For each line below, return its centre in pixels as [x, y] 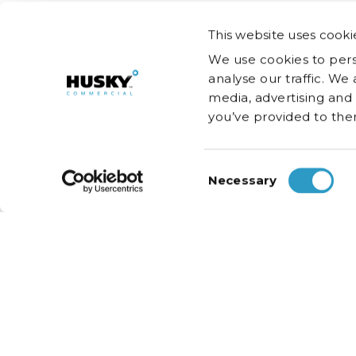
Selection [236, 189]
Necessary [243, 180]
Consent [233, 170]
